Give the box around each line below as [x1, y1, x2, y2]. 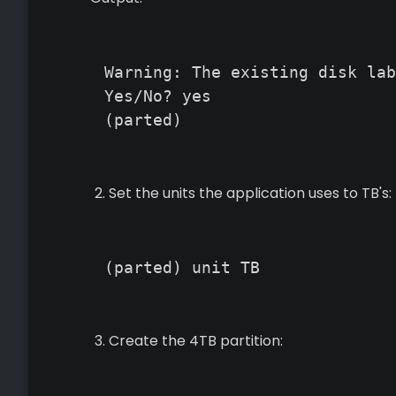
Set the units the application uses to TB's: [108, 183, 392, 203]
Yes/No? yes [104, 87, 211, 105]
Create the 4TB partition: [108, 331, 283, 351]
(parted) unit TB [104, 258, 260, 277]
